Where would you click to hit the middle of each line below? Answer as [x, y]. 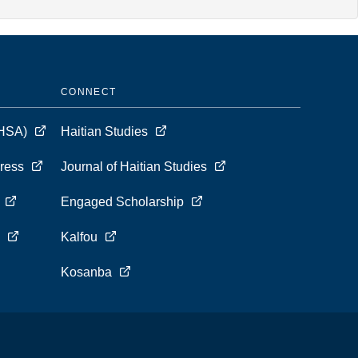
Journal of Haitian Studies [135, 167]
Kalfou [81, 237]
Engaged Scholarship [124, 202]
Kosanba [86, 272]
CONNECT [89, 92]
